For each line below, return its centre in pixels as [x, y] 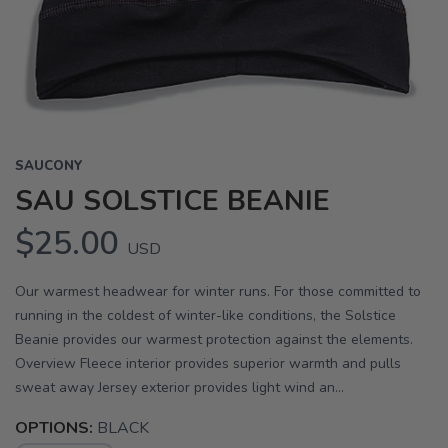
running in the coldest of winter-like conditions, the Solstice [205, 316]
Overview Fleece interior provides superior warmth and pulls [208, 364]
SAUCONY [49, 166]
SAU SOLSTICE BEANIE [172, 201]
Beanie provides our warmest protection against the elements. [214, 340]
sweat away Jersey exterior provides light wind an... [179, 388]
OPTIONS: [54, 428]
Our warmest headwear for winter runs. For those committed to [218, 292]
